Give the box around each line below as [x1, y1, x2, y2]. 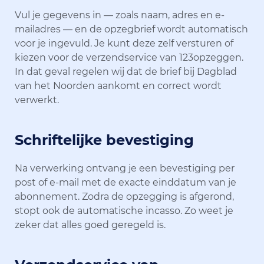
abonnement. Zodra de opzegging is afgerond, [15, 190, 234, 202]
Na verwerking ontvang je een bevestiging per [15, 162, 235, 174]
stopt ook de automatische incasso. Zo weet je [15, 204, 233, 216]
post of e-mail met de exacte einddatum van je [15, 176, 236, 188]
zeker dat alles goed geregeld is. [15, 219, 166, 230]
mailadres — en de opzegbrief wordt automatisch [15, 23, 248, 35]
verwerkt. [15, 94, 59, 105]
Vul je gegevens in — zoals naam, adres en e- [15, 9, 225, 21]
